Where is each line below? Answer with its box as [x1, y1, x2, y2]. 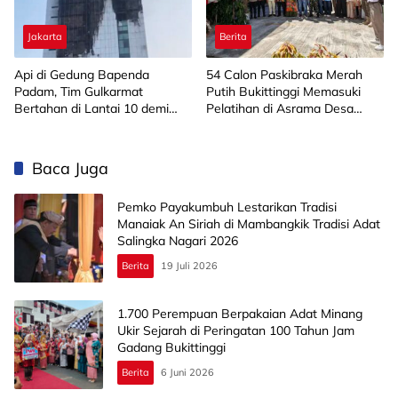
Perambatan [14, 134, 84, 151]
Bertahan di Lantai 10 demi [14, 100, 169, 117]
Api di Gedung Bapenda [14, 67, 149, 84]
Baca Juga [32, 158, 108, 179]
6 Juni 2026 [161, 365, 214, 378]
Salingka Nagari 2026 [117, 232, 238, 249]
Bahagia [206, 117, 253, 134]
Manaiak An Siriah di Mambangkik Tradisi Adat [117, 215, 380, 232]
